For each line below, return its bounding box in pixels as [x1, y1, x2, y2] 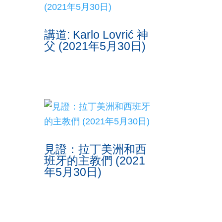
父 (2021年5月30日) [44, 40, 146, 53]
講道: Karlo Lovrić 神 [44, 28, 149, 42]
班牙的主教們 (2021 [44, 154, 146, 167]
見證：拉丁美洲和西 [44, 143, 147, 156]
